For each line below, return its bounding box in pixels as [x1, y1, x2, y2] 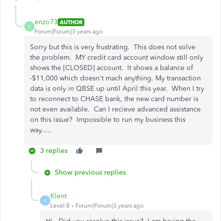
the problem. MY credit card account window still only [30, 53, 203, 62]
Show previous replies [55, 168, 126, 177]
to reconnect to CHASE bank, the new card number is [30, 95, 198, 103]
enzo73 [35, 18, 58, 26]
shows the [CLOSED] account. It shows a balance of [30, 64, 193, 72]
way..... [30, 126, 51, 134]
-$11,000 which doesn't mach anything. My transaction [30, 74, 201, 82]
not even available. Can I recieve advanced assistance [30, 105, 201, 113]
